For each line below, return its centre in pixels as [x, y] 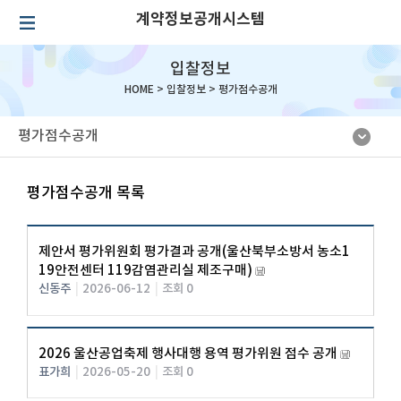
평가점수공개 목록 [86, 193]
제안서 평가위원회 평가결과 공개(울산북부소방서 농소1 [195, 252]
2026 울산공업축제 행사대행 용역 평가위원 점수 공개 [188, 354]
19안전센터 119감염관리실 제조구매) [146, 271]
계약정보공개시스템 [200, 19]
